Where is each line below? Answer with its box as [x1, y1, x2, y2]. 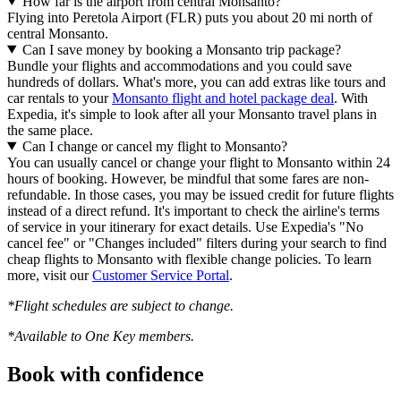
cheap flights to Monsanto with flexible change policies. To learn [7, 251, 371, 267]
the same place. [7, 122, 93, 138]
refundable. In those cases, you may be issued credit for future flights [7, 186, 394, 202]
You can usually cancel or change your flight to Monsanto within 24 [7, 154, 390, 170]
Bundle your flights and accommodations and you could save [7, 57, 352, 73]
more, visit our [7, 267, 92, 283]
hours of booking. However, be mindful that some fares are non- [7, 170, 369, 186]
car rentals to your [7, 90, 112, 106]
